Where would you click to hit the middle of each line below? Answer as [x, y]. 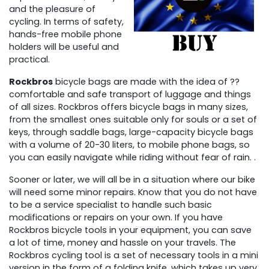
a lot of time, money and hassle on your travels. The [123, 242]
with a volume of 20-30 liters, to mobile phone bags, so [130, 144]
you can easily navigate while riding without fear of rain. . [133, 157]
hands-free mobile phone [66, 34]
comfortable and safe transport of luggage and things [130, 94]
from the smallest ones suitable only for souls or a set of [133, 119]
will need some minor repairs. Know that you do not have [133, 192]
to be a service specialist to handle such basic [111, 204]
